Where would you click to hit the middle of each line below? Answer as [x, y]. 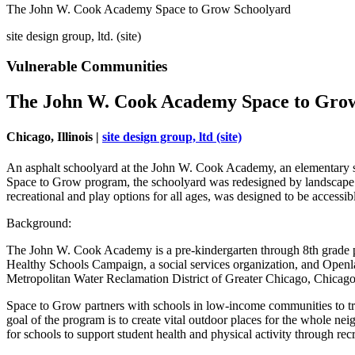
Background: [39, 223]
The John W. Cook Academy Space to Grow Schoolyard [149, 9]
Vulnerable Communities [87, 67]
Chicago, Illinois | [54, 136]
